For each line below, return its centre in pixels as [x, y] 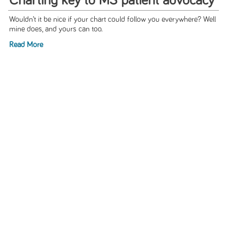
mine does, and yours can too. [56, 29]
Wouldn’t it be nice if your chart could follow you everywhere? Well [112, 20]
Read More [26, 45]
